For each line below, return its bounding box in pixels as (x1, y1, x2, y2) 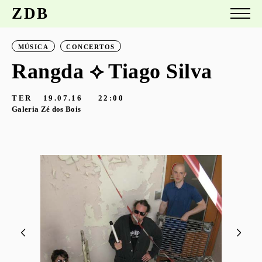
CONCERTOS (66, 43, 115, 50)
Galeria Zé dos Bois (12, 105, 81, 113)
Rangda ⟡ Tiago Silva (12, 59, 212, 83)
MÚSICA (18, 43, 49, 50)
